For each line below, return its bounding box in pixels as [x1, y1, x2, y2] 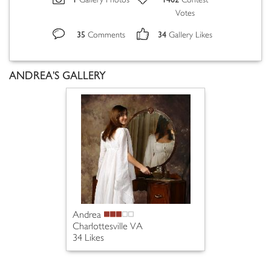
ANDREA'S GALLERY [9, 69, 106, 82]
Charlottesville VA [73, 222, 143, 232]
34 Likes [73, 233, 104, 243]
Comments [88, 31, 125, 39]
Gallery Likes [169, 31, 212, 39]
